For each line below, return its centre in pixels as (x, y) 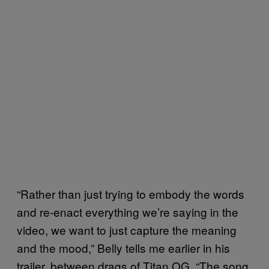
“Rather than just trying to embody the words (131, 194)
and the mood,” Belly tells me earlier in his (123, 248)
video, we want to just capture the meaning (127, 230)
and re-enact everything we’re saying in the (128, 212)
